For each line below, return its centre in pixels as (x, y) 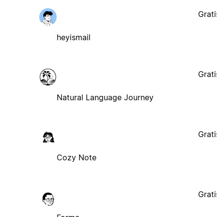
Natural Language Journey (105, 97)
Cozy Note (76, 157)
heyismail (73, 37)
